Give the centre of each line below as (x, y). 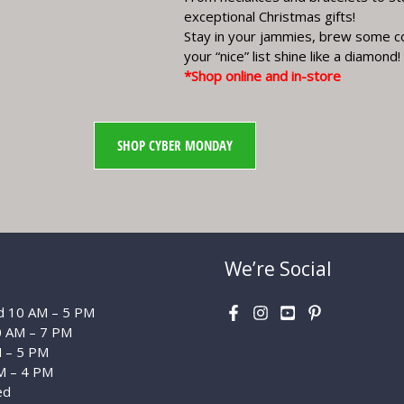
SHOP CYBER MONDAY (175, 145)
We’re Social (278, 268)
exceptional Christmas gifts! (270, 16)
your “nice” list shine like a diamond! (292, 56)
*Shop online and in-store (262, 76)
